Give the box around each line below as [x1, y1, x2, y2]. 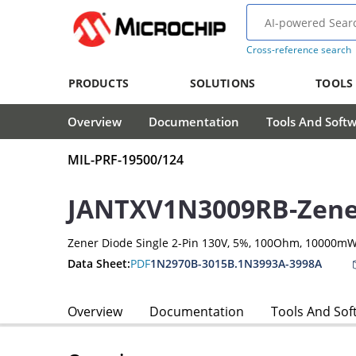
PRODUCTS [68, 75, 129, 91]
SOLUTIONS [189, 75, 255, 91]
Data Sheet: [68, 255, 130, 271]
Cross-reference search [246, 43, 351, 56]
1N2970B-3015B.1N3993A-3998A [150, 256, 322, 272]
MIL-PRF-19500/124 [68, 151, 184, 169]
